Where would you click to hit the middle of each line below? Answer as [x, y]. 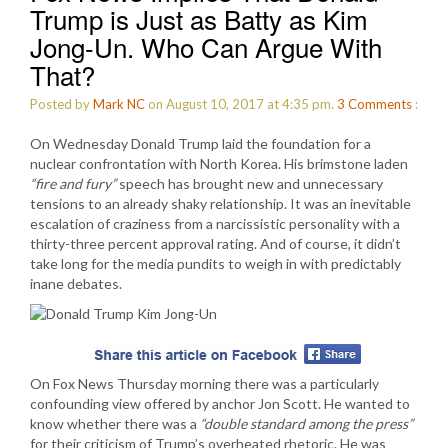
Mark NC [119, 104]
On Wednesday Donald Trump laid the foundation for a [200, 143]
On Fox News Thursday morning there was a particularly [204, 383]
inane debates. [76, 283]
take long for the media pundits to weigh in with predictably [215, 263]
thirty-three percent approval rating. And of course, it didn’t [215, 243]
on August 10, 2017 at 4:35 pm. [241, 104]
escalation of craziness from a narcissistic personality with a [215, 223]
